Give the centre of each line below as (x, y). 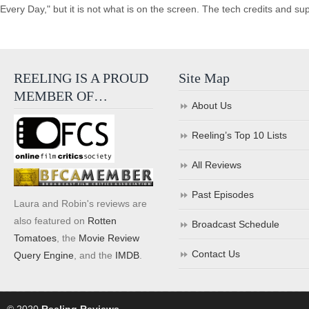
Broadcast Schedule (236, 224)
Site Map (205, 78)
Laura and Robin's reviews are (80, 203)
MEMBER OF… (61, 96)
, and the (94, 255)
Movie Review (109, 238)
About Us (212, 106)
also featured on (51, 220)
